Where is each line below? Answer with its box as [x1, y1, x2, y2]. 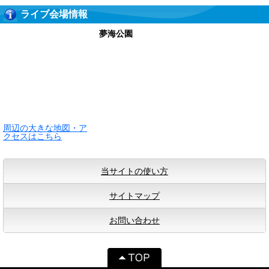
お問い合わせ [109, 216, 160, 225]
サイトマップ [109, 191, 160, 201]
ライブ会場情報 [20, 9, 88, 19]
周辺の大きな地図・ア [3, 123, 87, 133]
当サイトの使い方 [101, 166, 168, 176]
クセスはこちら [3, 131, 62, 141]
